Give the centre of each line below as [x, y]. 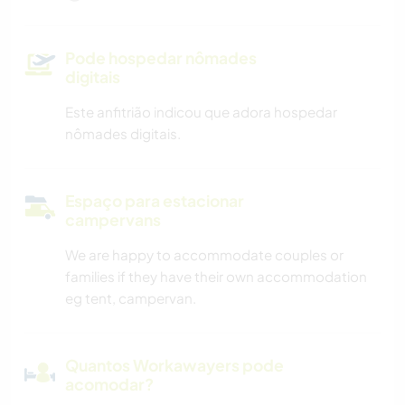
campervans [113, 220]
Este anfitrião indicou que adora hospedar [201, 112]
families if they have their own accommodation [216, 277]
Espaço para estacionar [155, 201]
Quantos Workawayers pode [174, 366]
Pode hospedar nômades [161, 58]
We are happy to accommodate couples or [204, 255]
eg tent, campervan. [131, 298]
